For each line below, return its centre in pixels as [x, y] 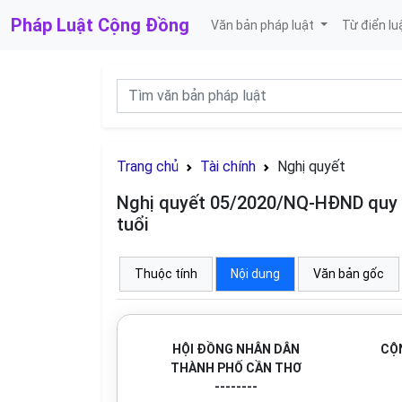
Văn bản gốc [349, 274]
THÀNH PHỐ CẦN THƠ [236, 368]
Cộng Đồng [144, 25]
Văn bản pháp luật [264, 25]
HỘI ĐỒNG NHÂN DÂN [236, 349]
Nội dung [255, 274]
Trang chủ [148, 166]
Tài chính [228, 166]
